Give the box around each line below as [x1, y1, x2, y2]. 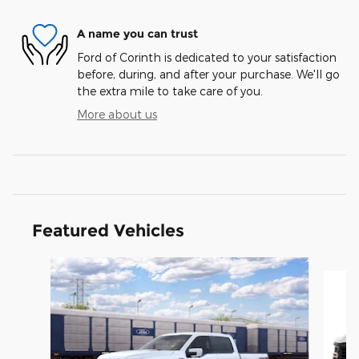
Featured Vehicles [32, 220, 184, 241]
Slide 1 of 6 [12, 258, 71, 272]
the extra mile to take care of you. [77, 84, 263, 99]
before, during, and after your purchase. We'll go [77, 67, 340, 82]
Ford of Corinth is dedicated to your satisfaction [77, 50, 337, 65]
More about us [77, 107, 157, 122]
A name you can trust [77, 26, 198, 41]
